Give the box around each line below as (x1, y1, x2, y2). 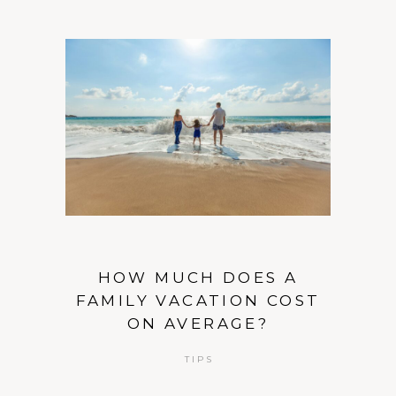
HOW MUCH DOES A (97, 268, 299, 286)
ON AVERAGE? (126, 314, 270, 332)
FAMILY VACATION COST (75, 291, 321, 309)
